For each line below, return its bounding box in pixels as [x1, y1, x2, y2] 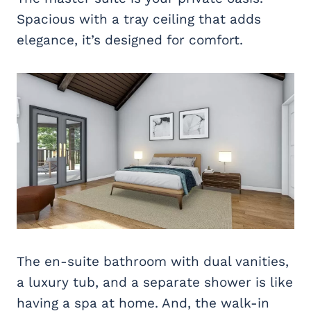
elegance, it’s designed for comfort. [17, 31, 243, 48]
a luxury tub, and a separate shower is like [17, 274, 293, 290]
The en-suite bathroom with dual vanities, [17, 253, 289, 269]
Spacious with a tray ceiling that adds [17, 10, 261, 27]
